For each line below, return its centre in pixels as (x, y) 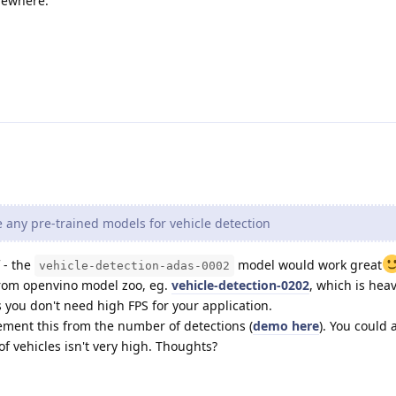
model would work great (308, 264)
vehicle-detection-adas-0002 (134, 265)
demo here (286, 325)
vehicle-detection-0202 (240, 285)
